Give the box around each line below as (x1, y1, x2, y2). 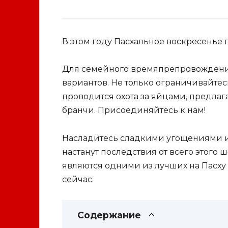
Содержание (77, 209, 141, 220)
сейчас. (62, 174, 94, 184)
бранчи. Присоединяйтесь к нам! (62, 105, 206, 116)
